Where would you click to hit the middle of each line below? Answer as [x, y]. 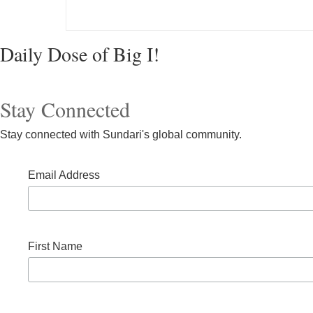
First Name [56, 247]
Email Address [64, 175]
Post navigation [126, 54]
